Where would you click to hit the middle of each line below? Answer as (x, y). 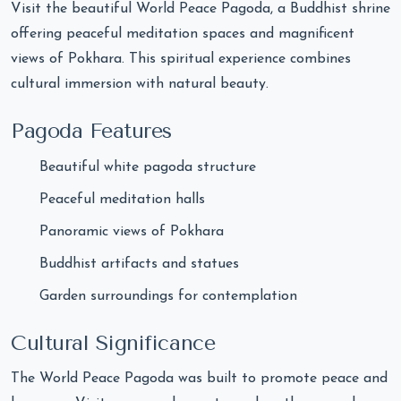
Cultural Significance (113, 342)
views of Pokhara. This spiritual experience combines (181, 59)
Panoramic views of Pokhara (132, 231)
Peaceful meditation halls (122, 199)
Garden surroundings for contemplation (168, 296)
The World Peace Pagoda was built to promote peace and (199, 379)
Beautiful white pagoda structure (148, 167)
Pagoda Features (91, 130)
